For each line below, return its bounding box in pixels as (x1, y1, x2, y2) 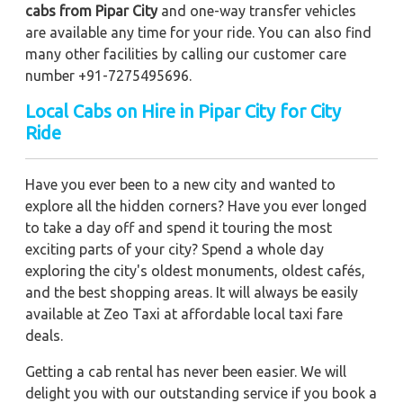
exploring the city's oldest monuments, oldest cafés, (25, 262, 365, 279)
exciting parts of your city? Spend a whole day (25, 240, 324, 257)
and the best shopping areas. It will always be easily (25, 283, 358, 300)
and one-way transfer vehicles (157, 2, 356, 19)
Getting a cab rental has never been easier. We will (25, 363, 346, 380)
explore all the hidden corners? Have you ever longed (25, 197, 367, 214)
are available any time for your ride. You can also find (25, 23, 372, 40)
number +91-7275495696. (25, 67, 192, 84)
